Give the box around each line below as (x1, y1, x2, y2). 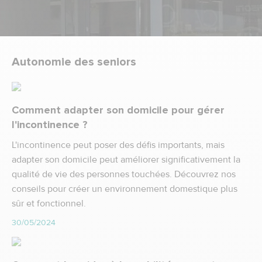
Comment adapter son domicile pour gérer (12, 104, 225, 116)
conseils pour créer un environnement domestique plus (12, 183, 237, 195)
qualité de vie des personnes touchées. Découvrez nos (12, 168, 236, 180)
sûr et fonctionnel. (12, 198, 86, 209)
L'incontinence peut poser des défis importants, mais (12, 139, 225, 151)
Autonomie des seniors (12, 55, 136, 69)
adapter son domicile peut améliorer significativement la (12, 154, 240, 166)
